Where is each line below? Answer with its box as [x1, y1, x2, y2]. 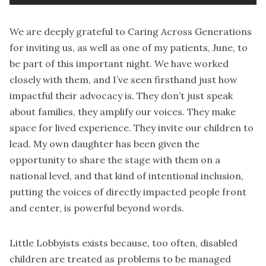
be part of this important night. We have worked [9, 58, 229, 70]
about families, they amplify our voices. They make [9, 106, 236, 118]
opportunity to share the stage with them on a [9, 154, 220, 166]
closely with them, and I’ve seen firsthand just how [9, 74, 237, 86]
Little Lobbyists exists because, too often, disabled [9, 237, 237, 249]
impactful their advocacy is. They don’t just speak [9, 90, 233, 102]
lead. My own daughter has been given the [9, 138, 199, 150]
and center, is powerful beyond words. [9, 202, 184, 214]
